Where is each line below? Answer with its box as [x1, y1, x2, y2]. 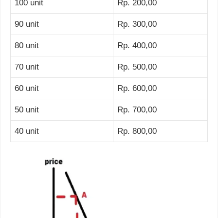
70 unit [15, 62, 39, 72]
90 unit [15, 19, 39, 29]
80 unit [15, 41, 39, 51]
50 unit [15, 105, 39, 115]
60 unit [15, 84, 39, 93]
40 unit [15, 127, 39, 136]
